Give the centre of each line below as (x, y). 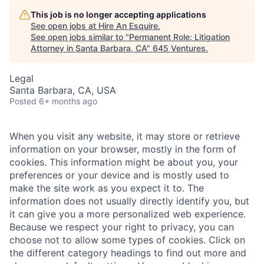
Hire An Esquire (128, 26)
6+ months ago (68, 101)
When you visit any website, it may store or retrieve (125, 136)
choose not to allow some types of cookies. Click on (127, 240)
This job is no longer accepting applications (118, 14)
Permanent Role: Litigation (179, 37)
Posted (23, 101)
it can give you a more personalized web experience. (128, 214)
